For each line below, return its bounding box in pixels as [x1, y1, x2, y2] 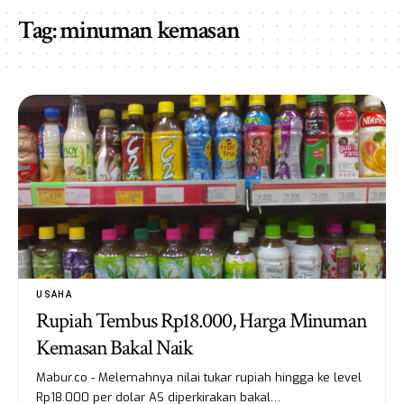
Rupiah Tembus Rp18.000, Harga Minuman [36, 306, 367, 335]
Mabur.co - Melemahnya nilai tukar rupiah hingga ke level [36, 369, 363, 385]
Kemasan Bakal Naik [36, 333, 194, 362]
